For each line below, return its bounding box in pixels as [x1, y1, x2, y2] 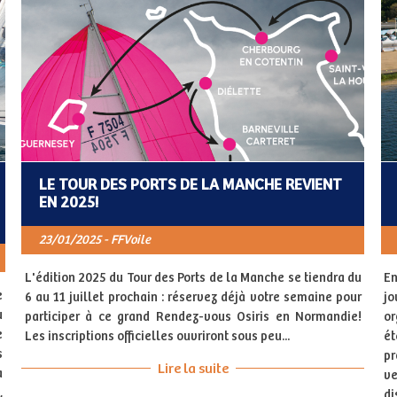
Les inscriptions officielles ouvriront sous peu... [24, 329, 290, 344]
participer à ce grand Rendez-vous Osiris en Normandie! [24, 309, 362, 324]
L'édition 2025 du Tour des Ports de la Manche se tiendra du [24, 270, 362, 285]
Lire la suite [157, 361, 229, 377]
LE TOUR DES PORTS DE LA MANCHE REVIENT [38, 175, 342, 194]
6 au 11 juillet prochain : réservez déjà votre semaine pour [24, 290, 362, 305]
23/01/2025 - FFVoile [38, 232, 151, 247]
